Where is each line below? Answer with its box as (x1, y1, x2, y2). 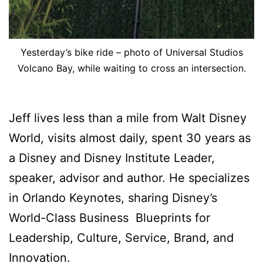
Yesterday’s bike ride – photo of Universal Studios (20, 46, 243, 58)
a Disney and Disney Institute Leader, (9, 150, 215, 165)
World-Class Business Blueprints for (9, 210, 210, 225)
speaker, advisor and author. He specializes (9, 170, 249, 185)
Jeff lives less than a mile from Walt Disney (9, 110, 247, 125)
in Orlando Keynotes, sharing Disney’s (9, 190, 217, 205)
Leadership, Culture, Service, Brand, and (9, 230, 234, 245)
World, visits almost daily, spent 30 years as (9, 130, 251, 145)
